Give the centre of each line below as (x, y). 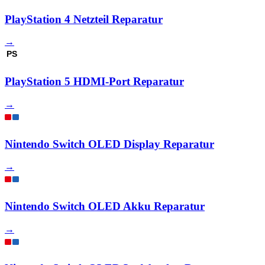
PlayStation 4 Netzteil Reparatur (84, 19)
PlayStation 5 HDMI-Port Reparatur (94, 82)
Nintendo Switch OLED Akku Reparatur (105, 206)
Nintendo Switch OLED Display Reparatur (109, 144)
